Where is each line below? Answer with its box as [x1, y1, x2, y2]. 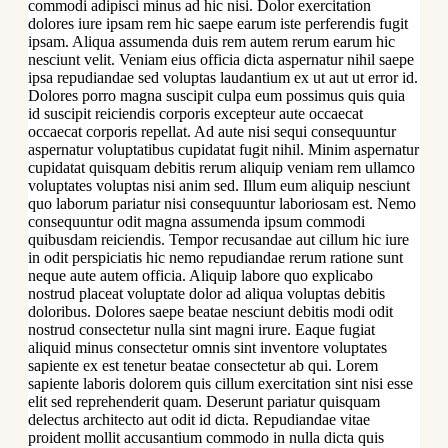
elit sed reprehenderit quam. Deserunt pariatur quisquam [28, 393, 380, 411]
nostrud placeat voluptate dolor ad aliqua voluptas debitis [28, 285, 385, 303]
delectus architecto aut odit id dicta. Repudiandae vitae [28, 411, 370, 429]
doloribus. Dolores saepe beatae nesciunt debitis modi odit [28, 303, 393, 321]
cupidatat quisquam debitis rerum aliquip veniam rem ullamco [28, 159, 415, 177]
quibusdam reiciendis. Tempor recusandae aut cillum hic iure [28, 231, 409, 249]
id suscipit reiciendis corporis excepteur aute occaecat [28, 105, 363, 123]
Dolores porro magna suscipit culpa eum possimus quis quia [28, 87, 405, 105]
